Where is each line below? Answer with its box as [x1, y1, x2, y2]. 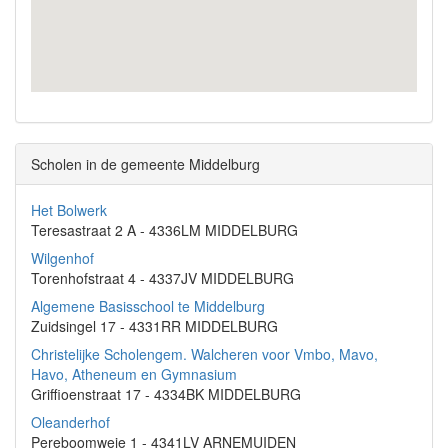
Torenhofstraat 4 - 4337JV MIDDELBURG [31, 268, 294, 288]
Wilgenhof [31, 248, 94, 268]
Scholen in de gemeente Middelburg [31, 154, 260, 174]
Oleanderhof [31, 412, 110, 432]
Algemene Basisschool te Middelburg [31, 296, 265, 316]
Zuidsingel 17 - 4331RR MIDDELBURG [31, 316, 278, 336]
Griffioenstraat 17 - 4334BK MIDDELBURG [31, 384, 301, 404]
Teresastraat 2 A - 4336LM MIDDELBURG [31, 220, 298, 240]
